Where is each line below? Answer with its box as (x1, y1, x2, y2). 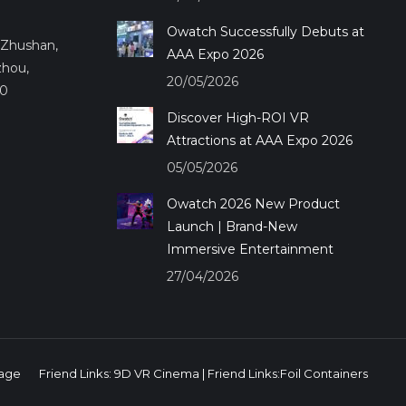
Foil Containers (280, 366, 368, 382)
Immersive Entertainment (166, 240, 333, 257)
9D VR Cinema (114, 366, 199, 382)
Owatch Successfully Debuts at (166, 23, 364, 40)
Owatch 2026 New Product (166, 195, 340, 212)
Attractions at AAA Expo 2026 (166, 131, 353, 149)
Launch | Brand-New (166, 217, 297, 235)
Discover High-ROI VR (166, 109, 309, 126)
